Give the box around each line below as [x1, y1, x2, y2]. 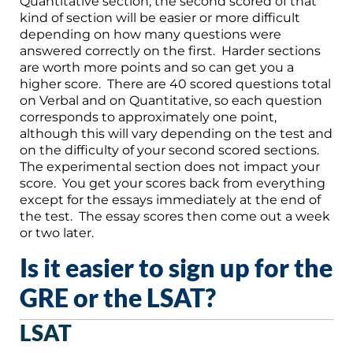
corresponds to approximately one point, [20, 109, 277, 124]
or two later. [20, 225, 94, 240]
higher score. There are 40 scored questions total [20, 76, 331, 91]
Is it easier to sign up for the [20, 251, 333, 283]
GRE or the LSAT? [20, 281, 216, 313]
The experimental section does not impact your [20, 158, 320, 174]
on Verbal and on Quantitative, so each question [20, 92, 322, 108]
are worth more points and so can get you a [20, 59, 294, 75]
